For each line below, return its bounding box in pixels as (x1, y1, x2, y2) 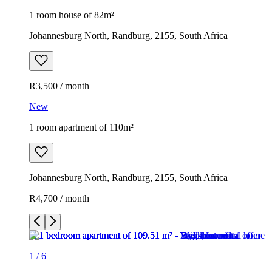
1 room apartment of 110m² (29, 121, 134, 132)
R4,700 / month (29, 192, 89, 203)
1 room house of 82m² (29, 9, 114, 20)
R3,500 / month (29, 80, 89, 91)
